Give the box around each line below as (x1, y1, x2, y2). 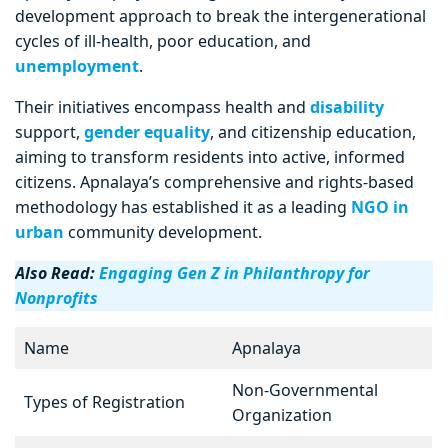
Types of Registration (24, 391, 185, 414)
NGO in (351, 196, 409, 219)
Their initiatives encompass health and (15, 96, 310, 119)
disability (310, 96, 384, 119)
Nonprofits (15, 287, 98, 310)
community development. (68, 221, 266, 244)
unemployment (15, 55, 139, 78)
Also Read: (15, 262, 99, 285)
